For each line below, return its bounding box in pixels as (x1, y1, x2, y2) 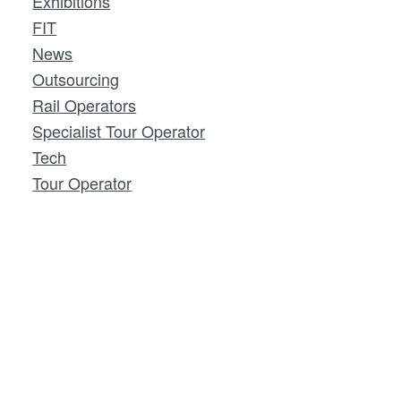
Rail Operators (32, 93, 137, 116)
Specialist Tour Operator (32, 119, 206, 142)
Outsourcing (32, 67, 120, 90)
